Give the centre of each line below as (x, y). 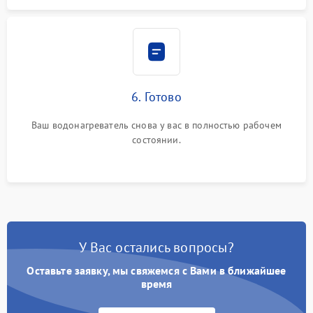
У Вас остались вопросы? (156, 247)
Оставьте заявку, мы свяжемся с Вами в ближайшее (156, 270)
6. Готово (156, 97)
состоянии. (156, 140)
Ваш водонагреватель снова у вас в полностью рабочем (156, 125)
